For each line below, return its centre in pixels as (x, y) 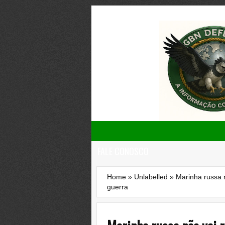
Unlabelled (151, 177)
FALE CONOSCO (123, 151)
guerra (118, 187)
